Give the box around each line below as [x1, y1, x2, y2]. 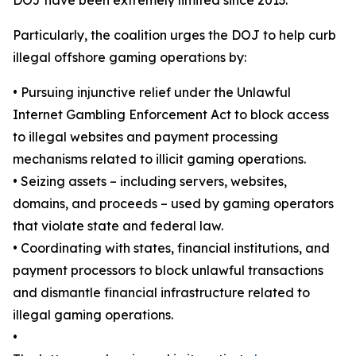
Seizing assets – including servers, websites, [21, 172, 287, 189]
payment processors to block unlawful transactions [13, 261, 323, 278]
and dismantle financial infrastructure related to [13, 284, 310, 300]
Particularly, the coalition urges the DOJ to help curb [13, 26, 336, 43]
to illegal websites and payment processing [13, 128, 278, 145]
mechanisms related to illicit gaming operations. [13, 150, 306, 167]
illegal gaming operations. [13, 306, 173, 323]
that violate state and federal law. [13, 217, 223, 234]
